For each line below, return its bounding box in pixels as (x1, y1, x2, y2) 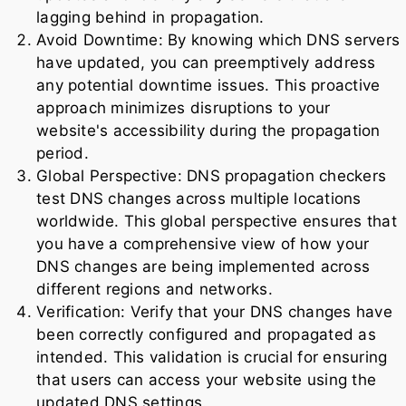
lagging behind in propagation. (36, 7, 265, 26)
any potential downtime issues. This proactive (36, 75, 381, 94)
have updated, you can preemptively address (36, 53, 376, 72)
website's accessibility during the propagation (36, 121, 381, 140)
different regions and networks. (36, 279, 273, 298)
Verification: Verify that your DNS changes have (36, 302, 392, 321)
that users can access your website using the (36, 370, 376, 389)
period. (36, 143, 89, 162)
